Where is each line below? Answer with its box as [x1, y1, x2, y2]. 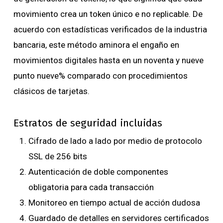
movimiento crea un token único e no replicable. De [13, 9, 203, 19]
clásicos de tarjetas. [13, 86, 90, 97]
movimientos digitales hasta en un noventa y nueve [13, 55, 204, 66]
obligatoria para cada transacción [28, 182, 154, 193]
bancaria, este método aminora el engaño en [13, 40, 179, 50]
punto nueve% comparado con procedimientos [13, 71, 188, 81]
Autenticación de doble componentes [28, 167, 168, 177]
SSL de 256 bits [28, 151, 87, 162]
